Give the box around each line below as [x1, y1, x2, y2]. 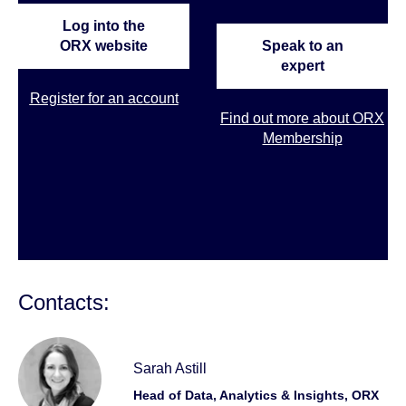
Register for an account [29, 90, 179, 106]
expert [280, 57, 324, 73]
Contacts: [18, 289, 110, 314]
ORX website [60, 37, 148, 53]
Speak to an [261, 37, 343, 53]
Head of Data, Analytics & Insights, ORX [133, 388, 379, 403]
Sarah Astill [133, 361, 207, 377]
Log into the [63, 17, 145, 34]
